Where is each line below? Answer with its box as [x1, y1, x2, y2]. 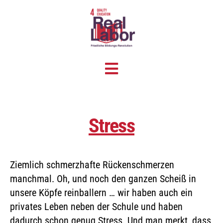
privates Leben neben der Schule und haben [10, 201, 183, 213]
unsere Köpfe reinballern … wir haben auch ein [10, 187, 193, 199]
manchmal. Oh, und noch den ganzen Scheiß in [10, 173, 196, 185]
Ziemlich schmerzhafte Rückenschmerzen [10, 159, 174, 171]
